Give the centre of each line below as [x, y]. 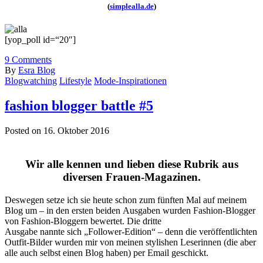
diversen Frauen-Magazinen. [131, 177]
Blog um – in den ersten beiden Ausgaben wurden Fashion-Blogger [130, 210]
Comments [31, 60]
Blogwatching [31, 81]
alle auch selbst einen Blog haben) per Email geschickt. [107, 252]
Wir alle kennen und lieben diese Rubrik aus [131, 164]
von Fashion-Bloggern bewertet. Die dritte [83, 221]
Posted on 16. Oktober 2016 [57, 131]
